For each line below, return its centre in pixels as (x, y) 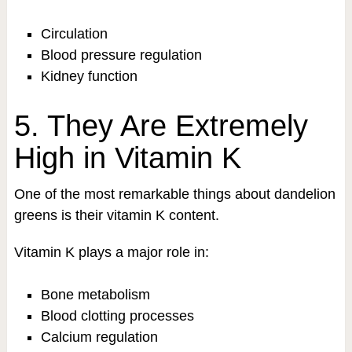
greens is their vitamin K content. (116, 215)
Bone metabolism (95, 294)
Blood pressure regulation (121, 55)
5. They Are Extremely (161, 125)
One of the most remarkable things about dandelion (174, 194)
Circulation (74, 34)
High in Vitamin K (127, 158)
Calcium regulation (99, 337)
